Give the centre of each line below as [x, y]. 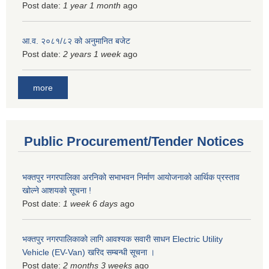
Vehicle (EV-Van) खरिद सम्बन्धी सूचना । [89, 252]
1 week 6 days [90, 204]
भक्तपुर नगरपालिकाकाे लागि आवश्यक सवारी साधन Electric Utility [122, 239]
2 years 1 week [92, 54]
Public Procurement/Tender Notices [134, 142]
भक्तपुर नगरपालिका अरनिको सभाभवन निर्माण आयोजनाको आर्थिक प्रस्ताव [131, 177]
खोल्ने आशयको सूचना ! [57, 191]
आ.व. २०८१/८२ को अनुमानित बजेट [76, 41]
